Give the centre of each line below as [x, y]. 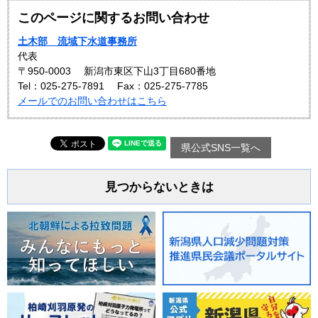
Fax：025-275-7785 [163, 86]
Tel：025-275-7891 [61, 86]
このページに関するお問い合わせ [114, 17]
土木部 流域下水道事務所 [77, 41]
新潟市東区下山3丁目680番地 [150, 71]
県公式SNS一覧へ [220, 147]
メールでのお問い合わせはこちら [92, 100]
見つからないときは [159, 187]
